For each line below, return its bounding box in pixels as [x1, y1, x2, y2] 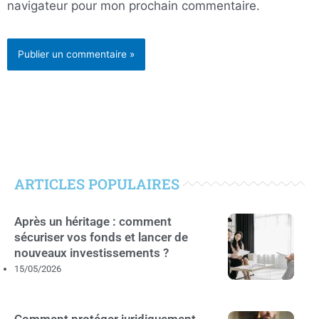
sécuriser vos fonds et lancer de [14, 229, 188, 244]
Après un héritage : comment [14, 214, 172, 229]
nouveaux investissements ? [14, 245, 169, 260]
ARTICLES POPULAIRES [14, 174, 179, 193]
